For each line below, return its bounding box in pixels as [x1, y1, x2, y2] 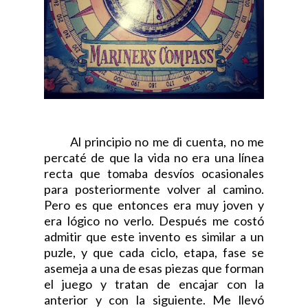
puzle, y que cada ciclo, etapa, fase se [44, 245, 264, 260]
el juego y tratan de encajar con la [44, 276, 264, 291]
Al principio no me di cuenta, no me [44, 134, 264, 149]
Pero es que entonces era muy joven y [44, 197, 264, 212]
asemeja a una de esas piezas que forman [44, 261, 264, 276]
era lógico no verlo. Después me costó [44, 213, 264, 228]
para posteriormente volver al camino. [44, 181, 264, 197]
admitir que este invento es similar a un [44, 229, 264, 244]
